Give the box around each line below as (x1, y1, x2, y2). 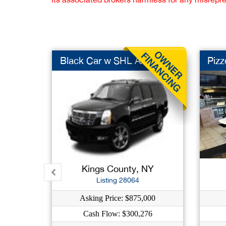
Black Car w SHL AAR (60, 54, 153, 66)
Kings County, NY (81, 163, 154, 174)
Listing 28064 (96, 176, 139, 184)
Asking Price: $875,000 (80, 193, 156, 202)
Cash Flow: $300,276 (83, 209, 152, 218)
